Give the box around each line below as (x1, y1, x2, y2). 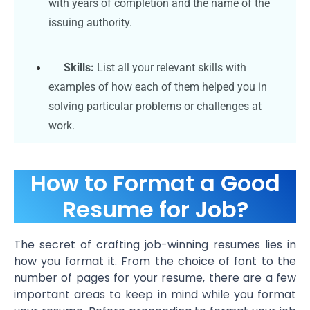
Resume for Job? (62, 193, 248, 225)
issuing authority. (48, 15, 132, 29)
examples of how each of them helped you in (48, 80, 267, 93)
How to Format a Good (30, 167, 280, 199)
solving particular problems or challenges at (48, 99, 262, 113)
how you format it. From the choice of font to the (14, 253, 296, 269)
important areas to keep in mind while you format (14, 286, 296, 302)
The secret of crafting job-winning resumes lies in (14, 236, 296, 253)
